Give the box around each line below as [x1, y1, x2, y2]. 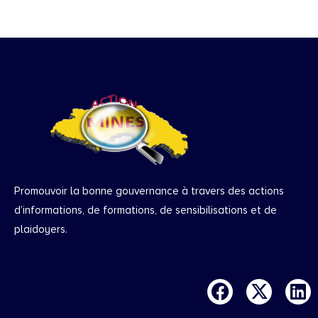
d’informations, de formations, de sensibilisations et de [14, 203, 277, 216]
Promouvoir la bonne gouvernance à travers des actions [14, 184, 284, 197]
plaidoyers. [14, 222, 67, 236]
